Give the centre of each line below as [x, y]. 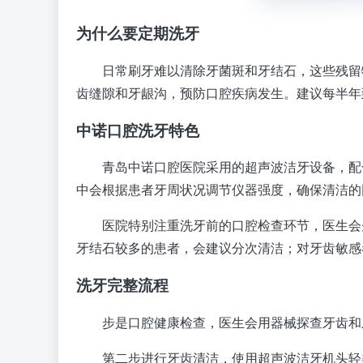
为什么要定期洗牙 [138, 34]
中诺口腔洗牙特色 [138, 130]
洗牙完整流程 [122, 286]
